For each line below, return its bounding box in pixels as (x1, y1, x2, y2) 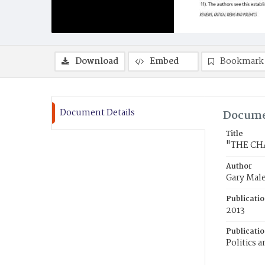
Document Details (60, 106, 135, 120)
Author (226, 160, 252, 173)
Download (75, 54, 118, 69)
